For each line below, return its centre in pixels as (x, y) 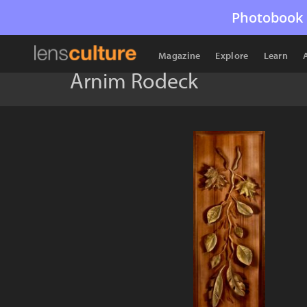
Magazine (180, 56)
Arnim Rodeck (134, 80)
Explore (232, 56)
